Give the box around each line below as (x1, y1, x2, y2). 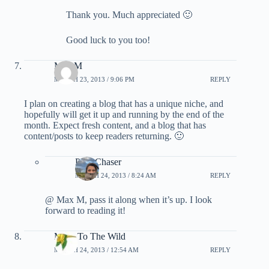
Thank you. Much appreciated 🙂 (66, 10, 192, 20)
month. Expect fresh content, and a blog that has (24, 120, 206, 131)
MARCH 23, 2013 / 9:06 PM (54, 75, 134, 83)
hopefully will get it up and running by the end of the (24, 109, 224, 120)
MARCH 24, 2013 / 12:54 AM (54, 246, 139, 253)
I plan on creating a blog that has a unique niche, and (24, 98, 223, 109)
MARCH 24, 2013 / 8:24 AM (75, 171, 156, 179)
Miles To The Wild (54, 231, 125, 242)
